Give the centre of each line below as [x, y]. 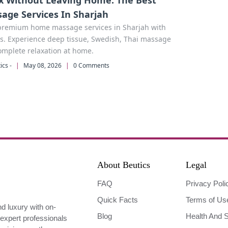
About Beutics [124, 165]
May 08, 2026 [42, 65]
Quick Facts [118, 200]
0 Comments [91, 65]
